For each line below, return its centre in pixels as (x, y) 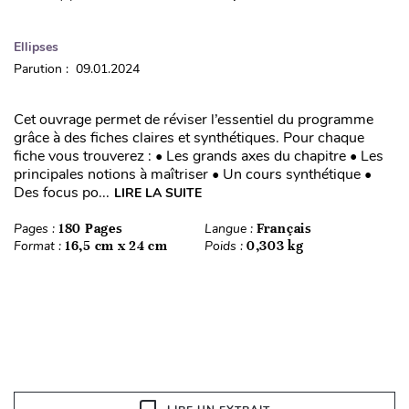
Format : (39, 246)
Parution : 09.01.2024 (77, 68)
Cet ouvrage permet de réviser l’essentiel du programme (194, 119)
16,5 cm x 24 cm (116, 245)
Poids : (225, 246)
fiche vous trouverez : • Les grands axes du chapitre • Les (199, 156)
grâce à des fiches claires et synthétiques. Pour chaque (189, 137)
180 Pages (91, 228)
